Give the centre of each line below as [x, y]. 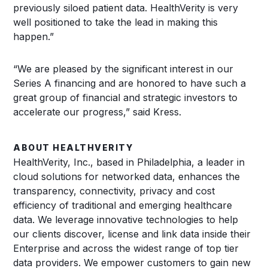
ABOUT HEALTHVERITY [73, 147]
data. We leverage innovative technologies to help [126, 220]
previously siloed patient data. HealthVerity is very [126, 8]
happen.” [34, 36]
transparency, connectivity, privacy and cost [114, 191]
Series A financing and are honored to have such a [130, 83]
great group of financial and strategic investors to [126, 98]
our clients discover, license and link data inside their [132, 234]
